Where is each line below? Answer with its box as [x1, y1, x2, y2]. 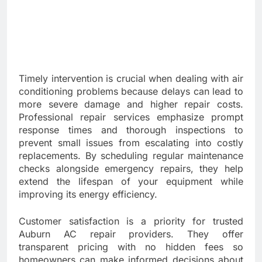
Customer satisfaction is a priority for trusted [19, 215, 243, 227]
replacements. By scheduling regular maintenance [19, 150, 243, 162]
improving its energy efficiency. [19, 188, 157, 201]
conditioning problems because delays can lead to [19, 85, 243, 98]
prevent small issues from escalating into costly [19, 137, 243, 149]
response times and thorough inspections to [19, 124, 243, 136]
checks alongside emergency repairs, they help [19, 163, 243, 175]
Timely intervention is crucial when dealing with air [19, 73, 243, 85]
